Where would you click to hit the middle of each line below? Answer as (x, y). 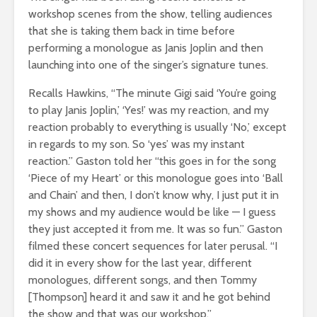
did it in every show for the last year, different (140, 263)
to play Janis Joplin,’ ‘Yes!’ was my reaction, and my (149, 110)
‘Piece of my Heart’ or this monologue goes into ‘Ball (156, 178)
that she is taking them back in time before (132, 30)
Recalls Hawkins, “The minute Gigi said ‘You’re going (152, 93)
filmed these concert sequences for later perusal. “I (153, 246)
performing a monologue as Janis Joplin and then (146, 47)
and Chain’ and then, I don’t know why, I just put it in (154, 195)
